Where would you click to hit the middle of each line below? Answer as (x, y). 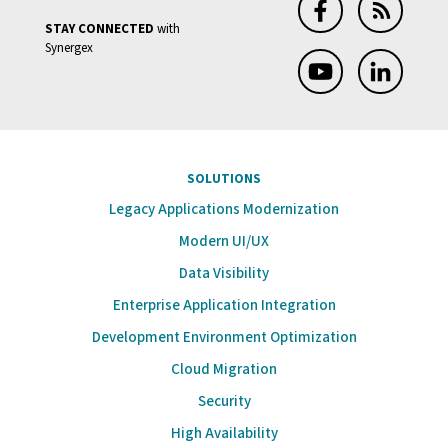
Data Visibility (224, 274)
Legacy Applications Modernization (224, 210)
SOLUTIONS (224, 179)
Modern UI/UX (224, 242)
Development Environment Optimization (224, 338)
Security (224, 402)
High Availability (224, 434)
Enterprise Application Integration (224, 306)
